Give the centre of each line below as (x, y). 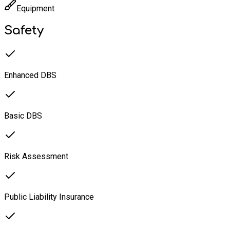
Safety (24, 31)
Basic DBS (23, 116)
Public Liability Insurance (49, 197)
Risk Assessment (36, 157)
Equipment (35, 9)
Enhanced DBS (30, 75)
